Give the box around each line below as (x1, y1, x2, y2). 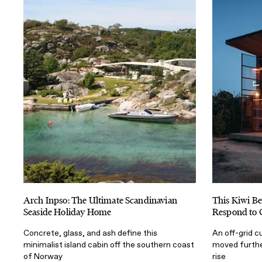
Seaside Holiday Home (23, 206, 112, 219)
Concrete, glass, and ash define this (23, 228, 157, 239)
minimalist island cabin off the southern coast (23, 240, 194, 250)
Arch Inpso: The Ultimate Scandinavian (23, 194, 177, 207)
